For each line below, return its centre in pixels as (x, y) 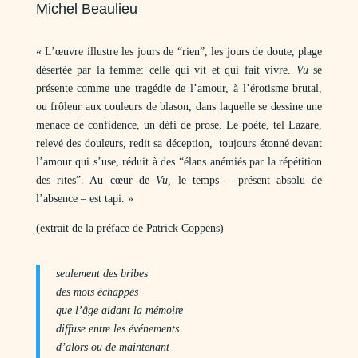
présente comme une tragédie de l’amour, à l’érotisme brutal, (179, 88)
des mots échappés (97, 292)
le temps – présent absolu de (247, 180)
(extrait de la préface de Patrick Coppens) (129, 228)
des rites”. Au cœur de (96, 180)
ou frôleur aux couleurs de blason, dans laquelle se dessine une (179, 107)
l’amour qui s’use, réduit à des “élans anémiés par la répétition (179, 162)
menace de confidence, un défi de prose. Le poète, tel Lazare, (179, 125)
